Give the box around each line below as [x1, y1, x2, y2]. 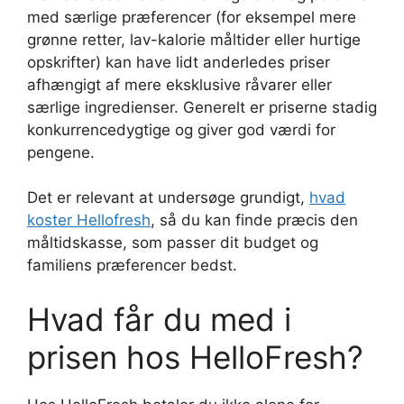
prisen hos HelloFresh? [27, 337, 363, 376]
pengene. [27, 142, 95, 161]
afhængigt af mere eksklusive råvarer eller [27, 75, 332, 94]
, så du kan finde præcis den [151, 211, 358, 230]
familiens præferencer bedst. [27, 256, 237, 275]
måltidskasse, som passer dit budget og [27, 234, 318, 252]
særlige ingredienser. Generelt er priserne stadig [27, 97, 377, 116]
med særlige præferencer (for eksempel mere [27, 7, 356, 26]
